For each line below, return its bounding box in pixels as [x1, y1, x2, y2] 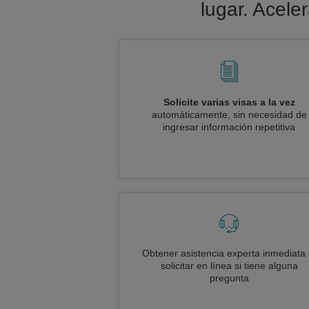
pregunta [209, 272, 249, 283]
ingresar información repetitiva [163, 121, 295, 132]
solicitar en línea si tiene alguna [160, 260, 298, 271]
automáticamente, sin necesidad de [151, 109, 307, 120]
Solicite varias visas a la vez [163, 97, 295, 108]
